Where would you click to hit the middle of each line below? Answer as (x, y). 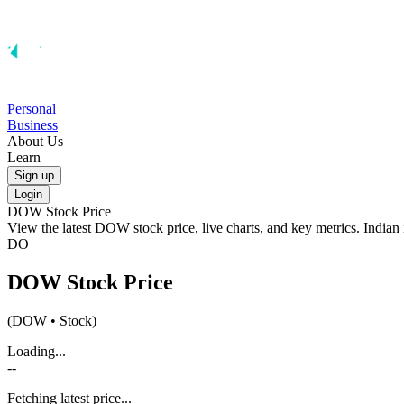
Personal (32, 109)
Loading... (37, 351)
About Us (35, 141)
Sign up (34, 175)
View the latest (51, 228)
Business (32, 125)
